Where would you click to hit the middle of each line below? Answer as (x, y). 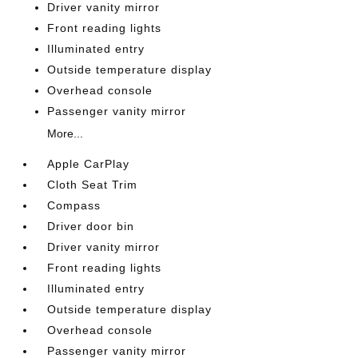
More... (66, 133)
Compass (74, 205)
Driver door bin (91, 226)
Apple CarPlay (89, 163)
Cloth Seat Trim (93, 184)
